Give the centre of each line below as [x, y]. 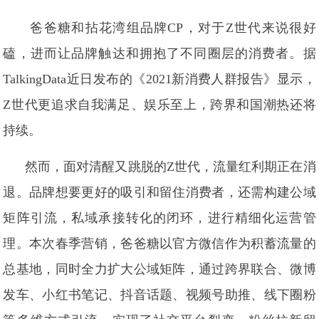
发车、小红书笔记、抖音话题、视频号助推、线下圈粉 [159, 295]
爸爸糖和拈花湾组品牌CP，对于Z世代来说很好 [173, 28]
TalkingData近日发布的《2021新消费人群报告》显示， [159, 79]
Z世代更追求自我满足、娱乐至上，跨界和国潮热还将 [159, 105]
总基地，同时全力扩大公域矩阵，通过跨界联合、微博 [159, 269]
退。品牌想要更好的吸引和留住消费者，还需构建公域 [159, 192]
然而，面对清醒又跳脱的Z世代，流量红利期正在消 [170, 167]
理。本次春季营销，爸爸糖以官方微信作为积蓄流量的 [159, 244]
